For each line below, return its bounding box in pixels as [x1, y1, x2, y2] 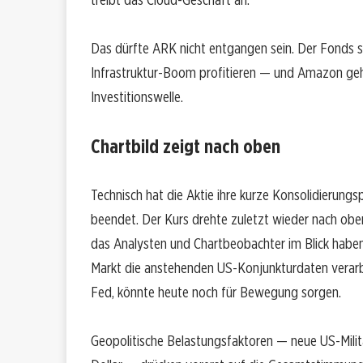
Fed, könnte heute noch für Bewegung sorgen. [91, 283, 341, 302]
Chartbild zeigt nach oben [91, 135, 280, 159]
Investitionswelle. [91, 88, 183, 107]
